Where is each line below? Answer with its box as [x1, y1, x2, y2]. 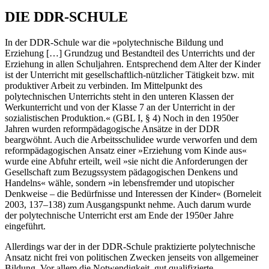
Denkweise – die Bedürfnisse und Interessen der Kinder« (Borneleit [5, 188, 261, 199]
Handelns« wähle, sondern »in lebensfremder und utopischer [5, 177, 234, 188]
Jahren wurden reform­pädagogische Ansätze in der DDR [5, 123, 220, 134]
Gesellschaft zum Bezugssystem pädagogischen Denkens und [5, 166, 238, 177]
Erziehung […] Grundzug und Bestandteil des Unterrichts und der [5, 47, 255, 58]
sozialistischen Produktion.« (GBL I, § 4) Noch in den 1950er [5, 112, 238, 123]
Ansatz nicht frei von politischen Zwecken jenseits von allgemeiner [5, 252, 258, 262]
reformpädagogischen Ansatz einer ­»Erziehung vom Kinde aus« [5, 145, 247, 156]
